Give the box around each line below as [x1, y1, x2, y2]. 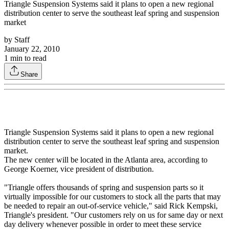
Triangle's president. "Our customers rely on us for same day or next [4, 211, 223, 220]
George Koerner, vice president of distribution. [4, 165, 154, 174]
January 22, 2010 [4, 44, 60, 54]
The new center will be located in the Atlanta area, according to [4, 155, 208, 165]
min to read [8, 54, 47, 63]
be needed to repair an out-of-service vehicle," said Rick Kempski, [4, 201, 218, 211]
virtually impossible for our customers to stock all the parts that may [4, 192, 221, 201]
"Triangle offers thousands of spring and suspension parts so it [4, 183, 203, 192]
